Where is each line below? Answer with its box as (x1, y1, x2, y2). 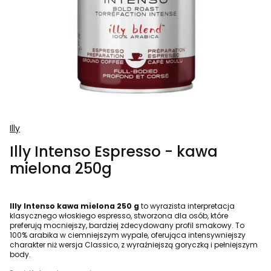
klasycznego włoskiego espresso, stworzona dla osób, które (10, 210, 228, 221)
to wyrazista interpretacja (139, 200, 235, 211)
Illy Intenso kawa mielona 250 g (10, 200, 139, 211)
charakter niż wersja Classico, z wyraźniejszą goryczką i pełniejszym (10, 239, 258, 250)
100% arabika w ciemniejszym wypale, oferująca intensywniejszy (10, 229, 246, 240)
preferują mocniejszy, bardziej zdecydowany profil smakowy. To (10, 220, 244, 230)
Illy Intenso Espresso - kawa (10, 140, 218, 162)
